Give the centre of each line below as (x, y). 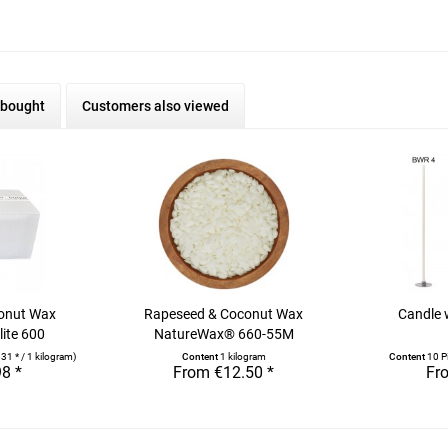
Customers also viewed (155, 106)
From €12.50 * (224, 372)
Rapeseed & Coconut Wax (224, 314)
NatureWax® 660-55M (223, 334)
